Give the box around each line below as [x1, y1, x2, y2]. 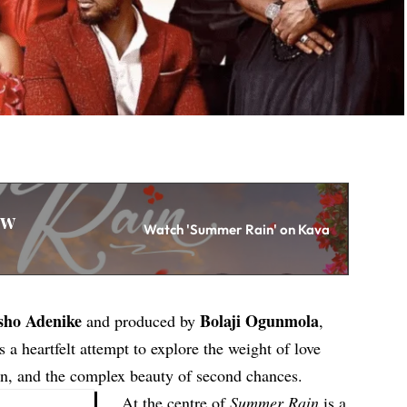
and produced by [82, 310, 201, 333]
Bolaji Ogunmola [200, 309, 320, 333]
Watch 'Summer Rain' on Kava [144, 220, 331, 238]
